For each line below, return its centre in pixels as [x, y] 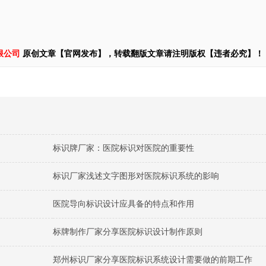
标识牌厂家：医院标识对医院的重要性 [123, 148]
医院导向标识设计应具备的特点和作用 [123, 204]
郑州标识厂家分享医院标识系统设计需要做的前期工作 [153, 260]
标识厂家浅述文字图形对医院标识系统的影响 [136, 176]
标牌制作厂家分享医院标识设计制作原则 [128, 232]
